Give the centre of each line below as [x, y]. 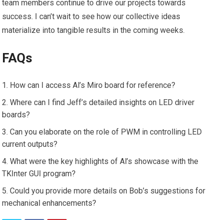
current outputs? [30, 144]
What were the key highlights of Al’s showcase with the [104, 162]
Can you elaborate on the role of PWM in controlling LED [106, 132]
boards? [16, 115]
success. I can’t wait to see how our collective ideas [91, 17]
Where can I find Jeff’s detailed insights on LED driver [102, 103]
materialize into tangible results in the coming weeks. [94, 30]
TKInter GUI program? [39, 174]
